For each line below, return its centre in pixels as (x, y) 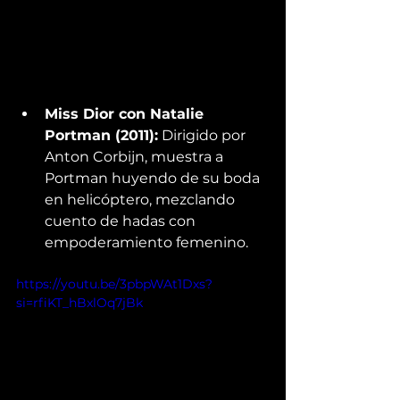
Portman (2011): (101, 136)
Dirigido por (204, 136)
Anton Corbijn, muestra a (136, 157)
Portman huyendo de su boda (154, 179)
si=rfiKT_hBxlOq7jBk (79, 303)
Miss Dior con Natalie (126, 114)
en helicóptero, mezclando (142, 200)
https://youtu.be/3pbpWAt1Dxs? (114, 284)
